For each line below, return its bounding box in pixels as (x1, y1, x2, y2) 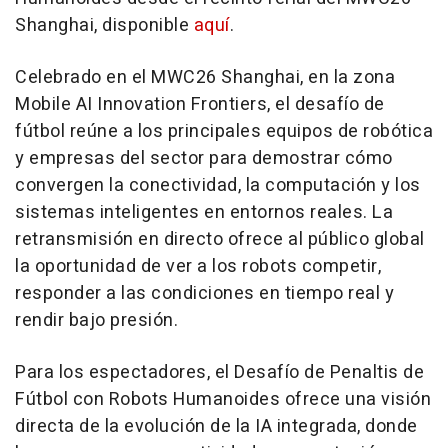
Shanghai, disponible (15, 12, 194, 39)
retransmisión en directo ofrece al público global (15, 226, 425, 253)
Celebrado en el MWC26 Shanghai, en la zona (15, 64, 395, 91)
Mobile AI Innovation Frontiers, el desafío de (15, 91, 385, 118)
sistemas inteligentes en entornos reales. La (15, 199, 393, 226)
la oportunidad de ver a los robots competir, (15, 253, 381, 280)
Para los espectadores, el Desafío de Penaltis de (15, 359, 424, 386)
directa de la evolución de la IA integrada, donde (15, 413, 418, 440)
